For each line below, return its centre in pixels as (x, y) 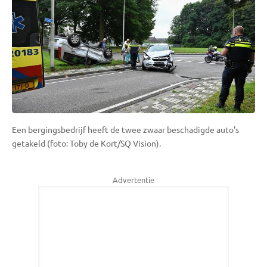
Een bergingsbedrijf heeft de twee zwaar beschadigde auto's (125, 129)
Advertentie (133, 180)
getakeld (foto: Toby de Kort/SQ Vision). (86, 143)
